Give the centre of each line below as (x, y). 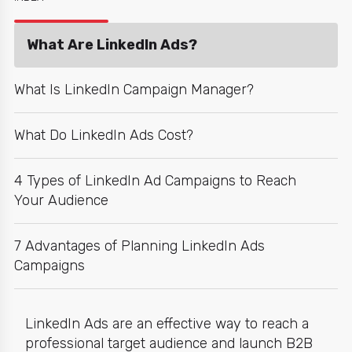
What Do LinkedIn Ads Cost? (104, 135)
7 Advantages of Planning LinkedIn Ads (139, 246)
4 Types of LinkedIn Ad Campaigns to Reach (155, 181)
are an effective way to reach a (208, 324)
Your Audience (61, 200)
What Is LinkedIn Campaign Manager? (134, 90)
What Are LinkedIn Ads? (112, 45)
